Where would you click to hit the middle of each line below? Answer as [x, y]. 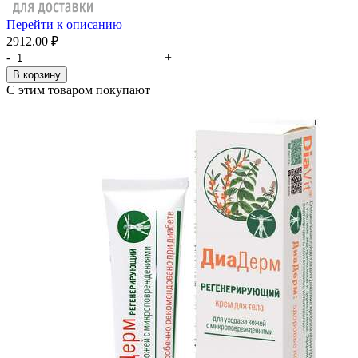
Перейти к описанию [64, 24]
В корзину [37, 75]
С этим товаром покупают [78, 90]
